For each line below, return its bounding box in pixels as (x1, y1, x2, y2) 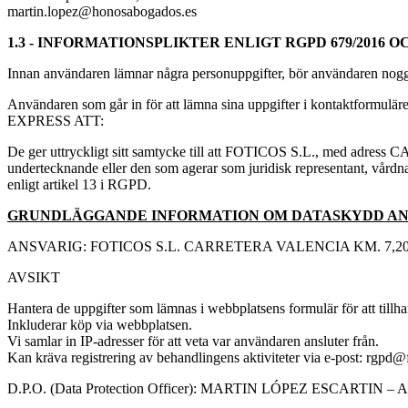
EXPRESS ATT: (7, 112, 104, 128)
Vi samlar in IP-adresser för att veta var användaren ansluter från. (7, 332, 379, 349)
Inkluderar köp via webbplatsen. (7, 316, 192, 332)
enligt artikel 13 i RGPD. (7, 176, 151, 192)
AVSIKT (7, 269, 60, 285)
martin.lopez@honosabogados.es (7, 3, 197, 19)
